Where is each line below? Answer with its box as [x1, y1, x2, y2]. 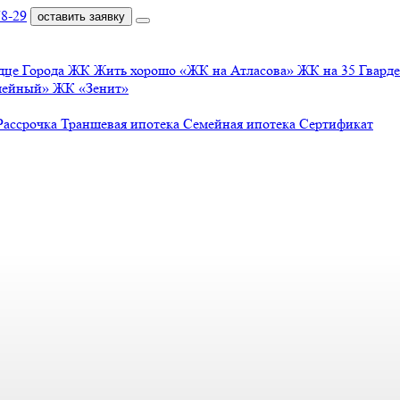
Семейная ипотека [183, 115, 299, 132]
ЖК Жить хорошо [68, 62, 179, 79]
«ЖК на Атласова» [179, 62, 297, 79]
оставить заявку [37, 10, 125, 23]
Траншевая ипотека [61, 115, 183, 132]
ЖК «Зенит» [53, 79, 129, 96]
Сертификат [299, 115, 373, 132]
